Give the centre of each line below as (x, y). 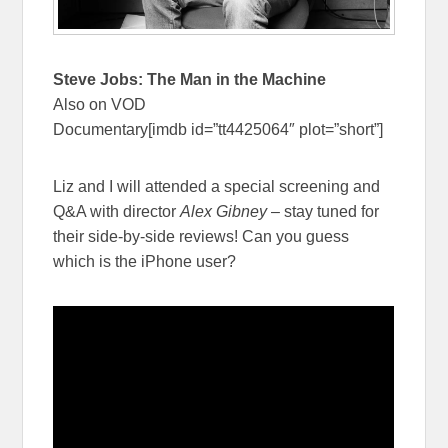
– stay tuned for (323, 211)
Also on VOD (100, 104)
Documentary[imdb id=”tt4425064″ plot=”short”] (218, 129)
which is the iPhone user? (145, 261)
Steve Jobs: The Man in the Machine (190, 79)
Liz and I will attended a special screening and (217, 186)
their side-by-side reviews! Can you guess (201, 236)
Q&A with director (117, 211)
